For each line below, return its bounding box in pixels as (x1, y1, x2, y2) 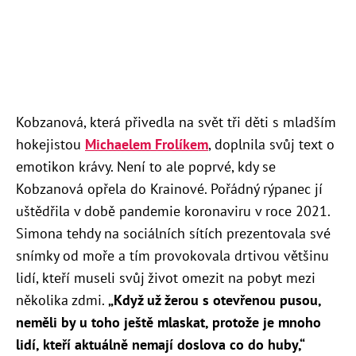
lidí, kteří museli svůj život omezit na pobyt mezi (16, 268, 315, 287)
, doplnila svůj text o (208, 134, 335, 153)
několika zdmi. (16, 290, 108, 309)
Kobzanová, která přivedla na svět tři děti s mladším (16, 112, 336, 131)
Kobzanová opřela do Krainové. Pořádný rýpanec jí (16, 179, 323, 198)
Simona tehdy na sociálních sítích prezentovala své (16, 223, 331, 242)
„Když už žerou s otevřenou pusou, (108, 290, 321, 309)
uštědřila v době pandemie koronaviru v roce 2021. (16, 201, 330, 220)
